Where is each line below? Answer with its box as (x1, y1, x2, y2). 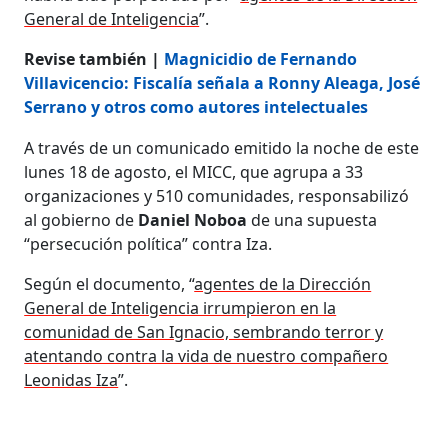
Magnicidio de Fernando (164, 47, 358, 70)
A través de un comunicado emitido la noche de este (24, 136, 420, 159)
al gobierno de (24, 208, 139, 231)
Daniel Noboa (138, 208, 248, 231)
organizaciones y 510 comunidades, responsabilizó (24, 184, 410, 207)
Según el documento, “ (24, 272, 195, 295)
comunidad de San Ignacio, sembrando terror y (24, 320, 384, 343)
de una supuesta (247, 208, 378, 231)
